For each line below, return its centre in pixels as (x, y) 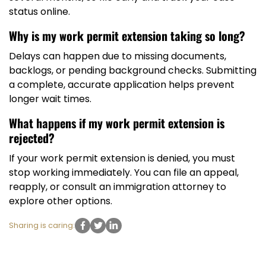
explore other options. (61, 201)
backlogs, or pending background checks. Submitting (133, 70)
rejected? (32, 137)
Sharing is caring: (42, 225)
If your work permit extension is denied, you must (122, 158)
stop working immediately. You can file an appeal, (124, 172)
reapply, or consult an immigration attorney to (118, 186)
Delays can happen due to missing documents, (118, 56)
